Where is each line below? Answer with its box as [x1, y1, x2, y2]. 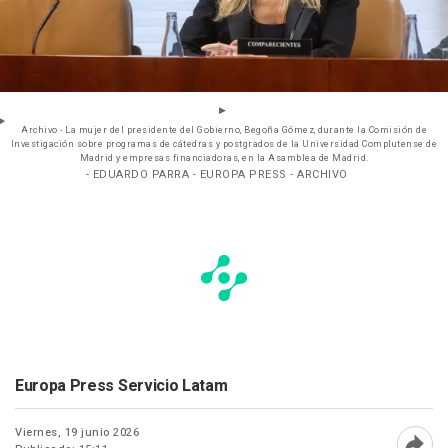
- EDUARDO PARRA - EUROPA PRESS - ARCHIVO [85, 166, 348, 184]
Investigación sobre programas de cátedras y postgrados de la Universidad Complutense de [10, 138, 438, 152]
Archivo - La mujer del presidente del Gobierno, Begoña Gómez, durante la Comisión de [21, 124, 427, 138]
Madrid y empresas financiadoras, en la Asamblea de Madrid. [79, 152, 369, 166]
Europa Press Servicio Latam [15, 374, 228, 399]
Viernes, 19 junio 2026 [15, 424, 139, 442]
